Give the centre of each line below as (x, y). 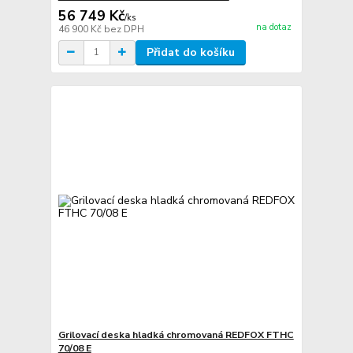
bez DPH (124, 29)
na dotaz (273, 28)
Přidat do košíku (190, 52)
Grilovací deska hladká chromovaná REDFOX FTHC (176, 335)
